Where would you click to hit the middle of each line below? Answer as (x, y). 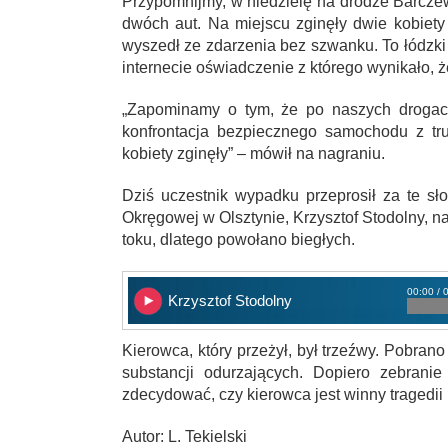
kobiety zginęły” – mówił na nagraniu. (253, 153)
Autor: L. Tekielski (184, 436)
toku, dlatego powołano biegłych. (238, 239)
